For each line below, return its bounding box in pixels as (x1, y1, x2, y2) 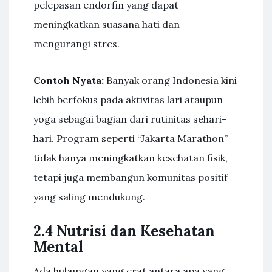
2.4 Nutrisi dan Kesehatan (33, 222, 215, 240)
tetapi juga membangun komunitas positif (33, 171, 228, 183)
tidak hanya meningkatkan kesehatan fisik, (33, 152, 228, 164)
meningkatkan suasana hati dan (33, 18, 180, 30)
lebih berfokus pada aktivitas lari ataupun (33, 93, 223, 106)
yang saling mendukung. (33, 191, 145, 203)
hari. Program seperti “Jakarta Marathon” (33, 132, 228, 144)
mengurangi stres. (33, 38, 120, 50)
